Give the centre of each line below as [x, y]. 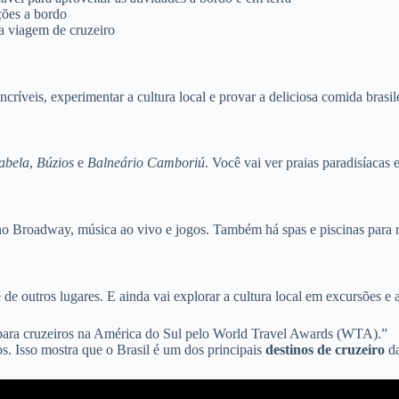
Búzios [55, 163]
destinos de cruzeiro [325, 349]
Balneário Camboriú [146, 163]
